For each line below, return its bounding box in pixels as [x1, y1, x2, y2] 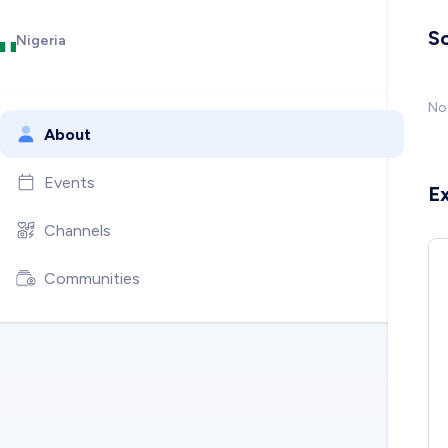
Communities [44, 268, 140, 288]
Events [44, 172, 95, 192]
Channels [44, 220, 111, 240]
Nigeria [16, 32, 66, 50]
